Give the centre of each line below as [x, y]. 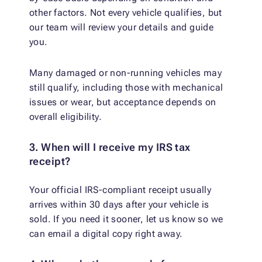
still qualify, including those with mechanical [126, 88]
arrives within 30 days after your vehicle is [119, 205]
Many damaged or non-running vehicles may [125, 73]
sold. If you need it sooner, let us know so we [126, 219]
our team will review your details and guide [122, 27]
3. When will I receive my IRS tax [110, 147]
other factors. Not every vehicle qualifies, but [126, 13]
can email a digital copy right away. [106, 234]
